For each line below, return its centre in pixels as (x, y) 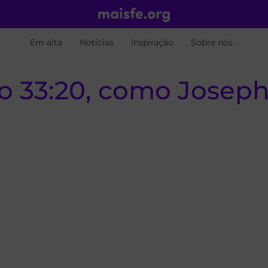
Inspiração (152, 42)
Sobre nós (212, 42)
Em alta (46, 42)
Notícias (97, 42)
